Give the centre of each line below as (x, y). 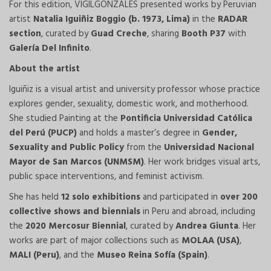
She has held (35, 198)
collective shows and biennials (75, 212)
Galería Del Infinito (49, 49)
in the (204, 20)
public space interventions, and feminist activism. (106, 177)
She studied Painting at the (65, 119)
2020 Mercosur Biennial (76, 227)
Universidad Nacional (209, 148)
